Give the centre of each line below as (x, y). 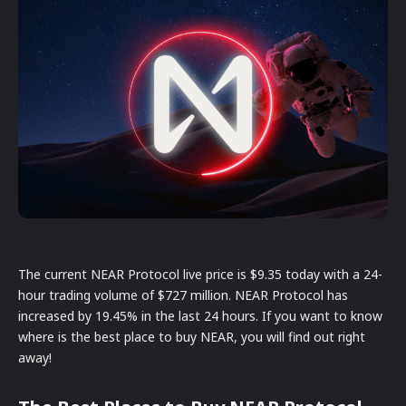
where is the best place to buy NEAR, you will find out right (192, 336)
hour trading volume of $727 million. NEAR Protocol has (183, 295)
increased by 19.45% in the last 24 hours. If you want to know (200, 315)
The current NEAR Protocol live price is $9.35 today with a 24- (200, 274)
